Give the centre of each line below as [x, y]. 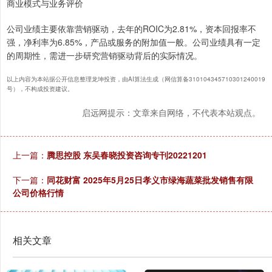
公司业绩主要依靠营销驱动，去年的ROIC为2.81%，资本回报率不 [131, 29]
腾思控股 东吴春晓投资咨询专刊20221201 [127, 155]
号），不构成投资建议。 [40, 89]
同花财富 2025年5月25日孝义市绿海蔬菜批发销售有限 [150, 180]
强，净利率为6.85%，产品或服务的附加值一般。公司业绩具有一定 [134, 42]
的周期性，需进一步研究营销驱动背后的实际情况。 [104, 56]
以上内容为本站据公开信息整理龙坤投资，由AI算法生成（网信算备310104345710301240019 [136, 79]
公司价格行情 [38, 193]
